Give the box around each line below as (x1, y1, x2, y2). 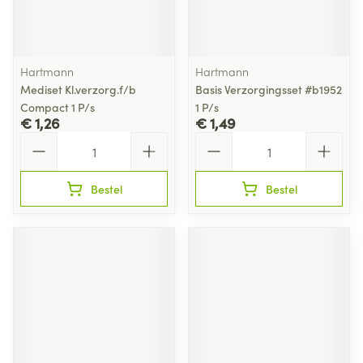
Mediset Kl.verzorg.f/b (20, 81, 136, 97)
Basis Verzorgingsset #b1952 (195, 81, 342, 97)
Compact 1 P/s (20, 99, 95, 115)
